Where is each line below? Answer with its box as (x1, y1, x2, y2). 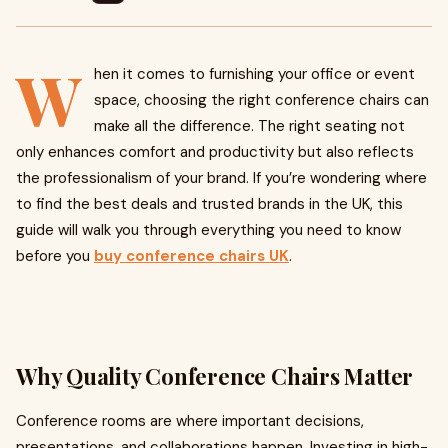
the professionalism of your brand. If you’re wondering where (16, 168, 427, 188)
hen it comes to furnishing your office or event (94, 64, 415, 84)
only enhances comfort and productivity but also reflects (16, 142, 414, 162)
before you (16, 246, 94, 266)
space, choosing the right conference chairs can (94, 90, 429, 110)
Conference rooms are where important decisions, (16, 411, 364, 431)
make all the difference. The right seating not (94, 116, 405, 136)
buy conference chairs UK (94, 246, 289, 266)
